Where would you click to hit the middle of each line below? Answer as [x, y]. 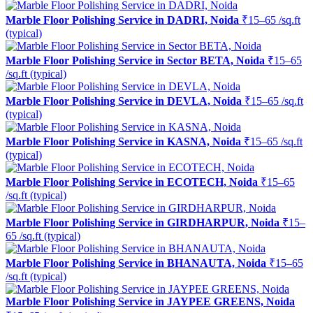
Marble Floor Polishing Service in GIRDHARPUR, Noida [143, 222]
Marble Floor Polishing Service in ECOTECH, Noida [132, 182]
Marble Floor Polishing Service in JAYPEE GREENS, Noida [150, 301]
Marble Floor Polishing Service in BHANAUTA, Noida [136, 263]
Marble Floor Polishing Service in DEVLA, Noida [124, 101]
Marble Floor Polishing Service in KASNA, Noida [123, 141]
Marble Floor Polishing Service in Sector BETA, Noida [135, 60]
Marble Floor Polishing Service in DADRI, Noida [122, 20]
